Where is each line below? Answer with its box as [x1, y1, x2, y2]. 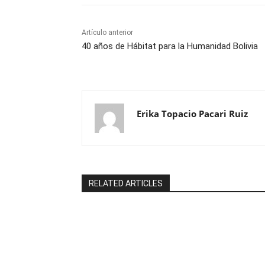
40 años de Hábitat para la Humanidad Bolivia [82, 40, 258, 51]
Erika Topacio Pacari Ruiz [137, 107, 248, 119]
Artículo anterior [82, 28, 133, 37]
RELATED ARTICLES [89, 178, 163, 188]
